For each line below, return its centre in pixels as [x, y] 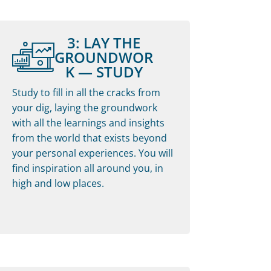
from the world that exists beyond [89, 138]
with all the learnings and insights [88, 122]
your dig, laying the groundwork [84, 107]
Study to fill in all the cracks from [86, 92]
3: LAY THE [104, 42]
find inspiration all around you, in [87, 168]
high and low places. [58, 183]
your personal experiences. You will [92, 153]
